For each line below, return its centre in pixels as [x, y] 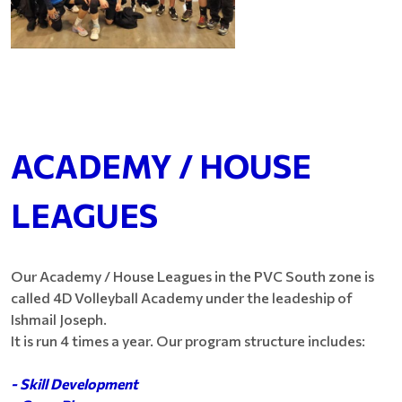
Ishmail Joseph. [59, 319]
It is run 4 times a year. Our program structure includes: [188, 340]
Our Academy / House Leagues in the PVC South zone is [192, 275]
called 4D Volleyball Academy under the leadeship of [182, 297]
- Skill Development [74, 383]
